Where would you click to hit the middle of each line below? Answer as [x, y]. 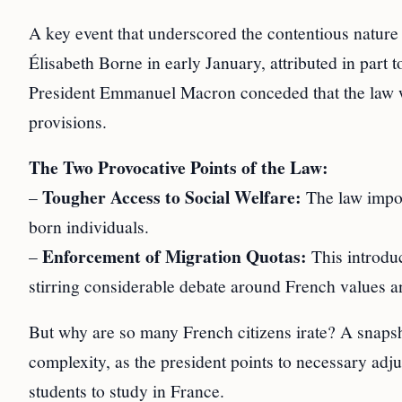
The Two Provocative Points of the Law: [179, 167]
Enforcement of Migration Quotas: [175, 256]
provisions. [68, 121]
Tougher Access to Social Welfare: [172, 197]
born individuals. [89, 226]
